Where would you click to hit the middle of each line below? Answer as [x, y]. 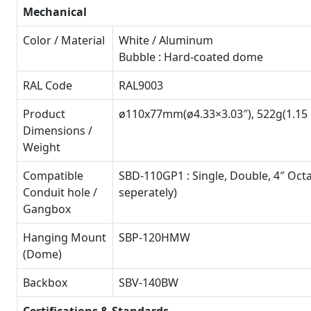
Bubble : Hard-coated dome [191, 57]
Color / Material [64, 40]
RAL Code [48, 85]
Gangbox [47, 209]
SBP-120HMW [154, 237]
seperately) [148, 192]
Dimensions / [58, 131]
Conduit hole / [60, 192]
